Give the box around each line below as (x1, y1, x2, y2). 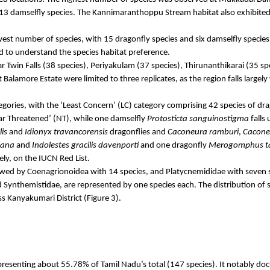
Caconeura (168, 127, 207, 137)
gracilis (71, 140, 96, 150)
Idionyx (25, 127, 52, 137)
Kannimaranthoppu (92, 8, 163, 17)
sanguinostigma (189, 114, 249, 124)
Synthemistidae (4, 180, 60, 190)
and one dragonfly (139, 140, 209, 150)
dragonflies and (108, 127, 168, 137)
